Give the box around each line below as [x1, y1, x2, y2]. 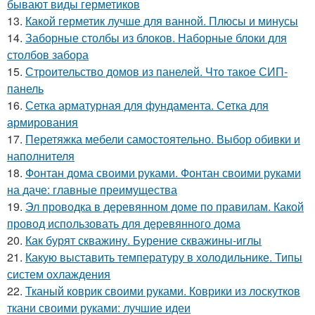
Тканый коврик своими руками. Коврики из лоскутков [25, 283, 300, 300]
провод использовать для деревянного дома [7, 215, 240, 232]
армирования [7, 114, 78, 131]
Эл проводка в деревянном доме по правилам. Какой [25, 198, 304, 215]
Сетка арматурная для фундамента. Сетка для [25, 97, 269, 114]
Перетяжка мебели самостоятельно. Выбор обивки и [25, 131, 300, 148]
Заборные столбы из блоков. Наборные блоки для [25, 30, 287, 46]
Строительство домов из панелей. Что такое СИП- [25, 63, 288, 80]
